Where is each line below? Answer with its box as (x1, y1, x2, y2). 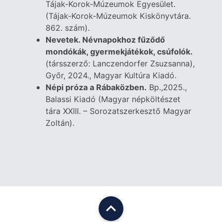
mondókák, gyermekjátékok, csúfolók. (46, 46, 193, 56)
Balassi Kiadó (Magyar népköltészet (46, 94, 181, 104)
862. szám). (46, 22, 90, 33)
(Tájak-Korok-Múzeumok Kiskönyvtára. (46, 10, 191, 21)
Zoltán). (46, 117, 75, 128)
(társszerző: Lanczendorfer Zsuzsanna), (46, 58, 195, 68)
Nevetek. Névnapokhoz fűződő (46, 34, 166, 45)
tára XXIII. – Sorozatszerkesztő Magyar (46, 106, 192, 116)
